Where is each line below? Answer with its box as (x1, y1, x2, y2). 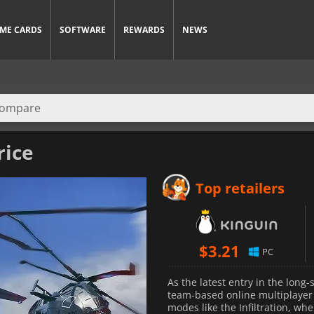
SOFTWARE (60, 24, 106, 36)
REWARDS (123, 24, 165, 36)
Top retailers (196, 178, 285, 198)
